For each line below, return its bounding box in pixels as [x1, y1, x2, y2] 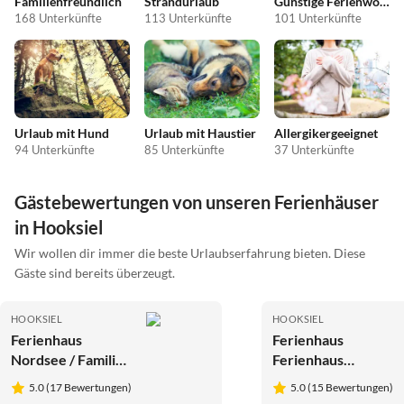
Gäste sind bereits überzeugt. [14, 265, 175, 281]
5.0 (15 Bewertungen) [290, 381, 393, 395]
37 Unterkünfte [274, 142, 354, 158]
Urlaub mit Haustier [144, 125, 256, 142]
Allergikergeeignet [274, 125, 378, 142]
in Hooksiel [14, 216, 103, 239]
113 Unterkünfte [144, 10, 232, 25]
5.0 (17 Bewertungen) [29, 381, 132, 395]
